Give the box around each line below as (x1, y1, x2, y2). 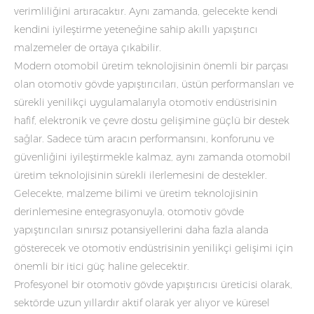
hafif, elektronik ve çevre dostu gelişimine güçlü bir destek (14, 114, 289, 127)
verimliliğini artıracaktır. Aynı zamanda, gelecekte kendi (14, 4, 278, 18)
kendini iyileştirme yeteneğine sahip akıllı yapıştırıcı (14, 22, 258, 36)
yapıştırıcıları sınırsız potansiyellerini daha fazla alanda (14, 223, 268, 236)
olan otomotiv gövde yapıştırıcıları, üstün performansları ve (14, 77, 294, 90)
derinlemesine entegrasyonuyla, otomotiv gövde (14, 205, 244, 218)
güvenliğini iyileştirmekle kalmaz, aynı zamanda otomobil (14, 150, 291, 163)
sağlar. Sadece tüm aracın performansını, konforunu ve (14, 132, 274, 145)
